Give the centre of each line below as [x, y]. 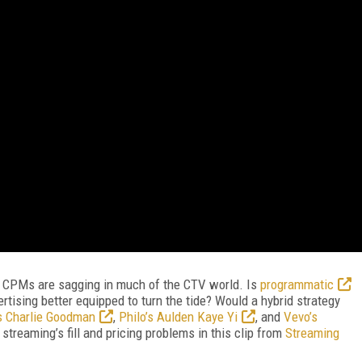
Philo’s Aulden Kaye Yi [178, 316]
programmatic [297, 284]
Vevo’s [301, 316]
